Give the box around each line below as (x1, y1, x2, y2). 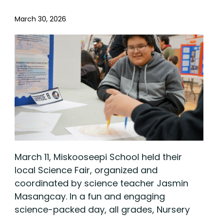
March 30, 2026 (15, 14, 66, 24)
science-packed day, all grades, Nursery (15, 203, 190, 216)
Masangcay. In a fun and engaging (15, 190, 165, 202)
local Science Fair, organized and (15, 163, 158, 176)
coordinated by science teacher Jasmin (15, 177, 188, 189)
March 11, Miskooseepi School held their (15, 150, 182, 163)
